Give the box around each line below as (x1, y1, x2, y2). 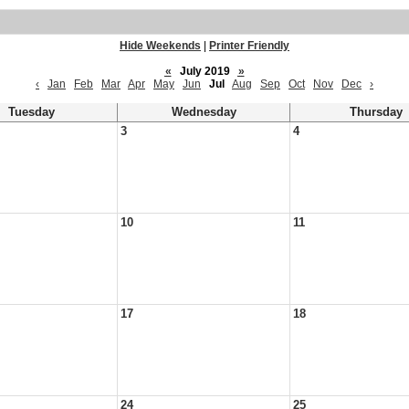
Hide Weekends (120, 39, 201, 52)
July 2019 (173, 65, 236, 78)
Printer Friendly (209, 39, 289, 52)
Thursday (350, 106, 403, 119)
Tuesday (7, 106, 55, 119)
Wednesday (171, 106, 236, 119)
